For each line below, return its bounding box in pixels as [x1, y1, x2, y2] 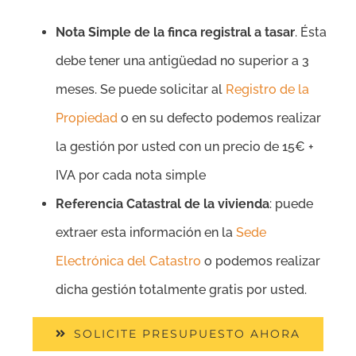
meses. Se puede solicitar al [56, 82, 226, 98]
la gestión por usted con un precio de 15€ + [56, 139, 314, 155]
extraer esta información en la [56, 225, 236, 241]
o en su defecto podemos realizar [118, 110, 321, 126]
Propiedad [56, 110, 118, 126]
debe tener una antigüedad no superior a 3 [56, 53, 309, 69]
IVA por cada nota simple [56, 168, 206, 184]
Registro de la [226, 82, 309, 98]
